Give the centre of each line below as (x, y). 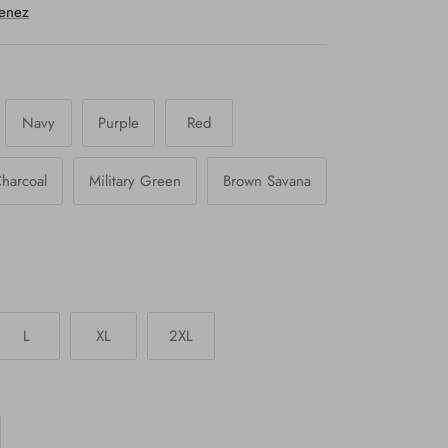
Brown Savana (267, 180)
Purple (119, 122)
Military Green (135, 180)
